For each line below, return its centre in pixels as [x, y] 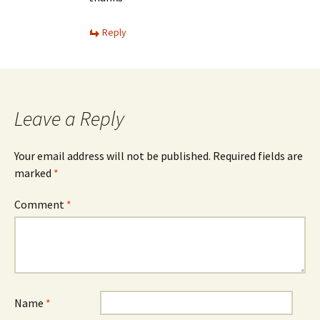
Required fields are [258, 156]
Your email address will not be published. [112, 156]
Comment [40, 204]
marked [34, 173]
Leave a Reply [69, 119]
